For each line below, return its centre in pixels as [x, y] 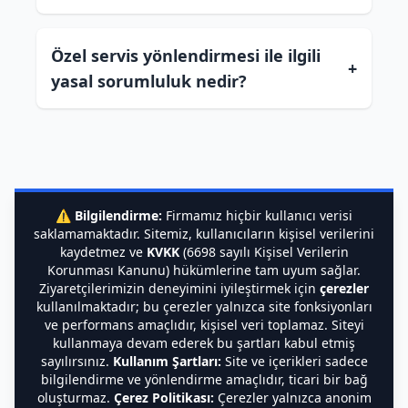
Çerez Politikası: [163, 398]
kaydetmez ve [103, 252]
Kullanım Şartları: [167, 361]
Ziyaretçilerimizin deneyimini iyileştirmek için [179, 288]
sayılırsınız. [76, 361]
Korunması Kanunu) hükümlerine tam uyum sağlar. [204, 270]
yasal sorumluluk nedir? [149, 81]
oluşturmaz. [75, 398]
